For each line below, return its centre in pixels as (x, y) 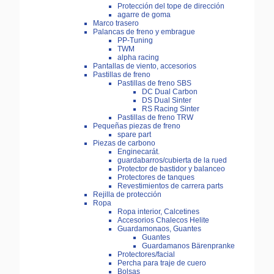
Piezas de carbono (124, 143)
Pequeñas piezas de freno (137, 126)
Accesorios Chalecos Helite (163, 220)
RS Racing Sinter (171, 109)
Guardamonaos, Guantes (159, 229)
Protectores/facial (146, 255)
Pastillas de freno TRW (155, 118)
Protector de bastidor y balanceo (171, 169)
